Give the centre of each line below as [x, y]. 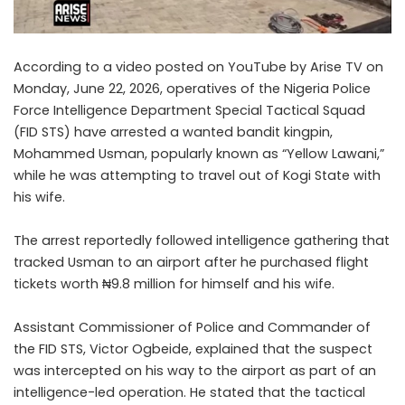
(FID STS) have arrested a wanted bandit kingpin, [173, 132]
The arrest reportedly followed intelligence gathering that [202, 241]
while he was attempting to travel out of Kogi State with [197, 176]
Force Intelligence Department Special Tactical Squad [189, 111]
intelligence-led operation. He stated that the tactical [189, 393]
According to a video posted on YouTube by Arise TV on [198, 67]
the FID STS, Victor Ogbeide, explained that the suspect [193, 349]
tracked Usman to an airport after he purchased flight [191, 263]
